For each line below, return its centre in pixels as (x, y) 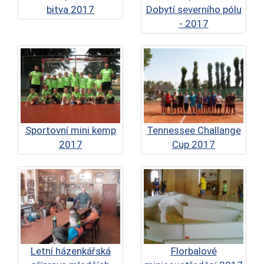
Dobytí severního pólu (194, 10)
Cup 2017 (194, 144)
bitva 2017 (70, 10)
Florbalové (194, 251)
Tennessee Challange (194, 130)
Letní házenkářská (70, 251)
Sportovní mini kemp (70, 130)
